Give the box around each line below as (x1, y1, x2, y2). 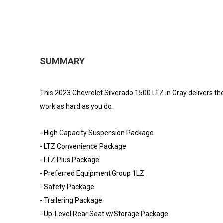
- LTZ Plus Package (40, 155, 99, 164)
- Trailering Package (40, 196, 102, 204)
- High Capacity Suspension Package (40, 128, 154, 137)
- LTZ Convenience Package (40, 142, 126, 150)
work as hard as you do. (40, 102, 113, 110)
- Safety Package (40, 182, 94, 191)
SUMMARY (40, 55, 85, 66)
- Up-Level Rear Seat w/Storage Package (40, 209, 168, 218)
